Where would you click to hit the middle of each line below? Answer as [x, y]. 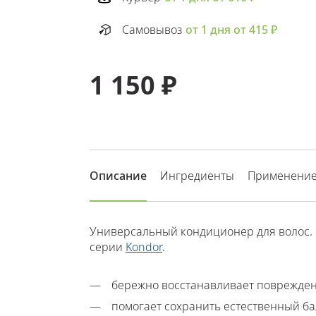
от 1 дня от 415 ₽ [231, 29]
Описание [118, 175]
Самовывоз [152, 29]
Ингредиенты [197, 175]
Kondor [144, 247]
